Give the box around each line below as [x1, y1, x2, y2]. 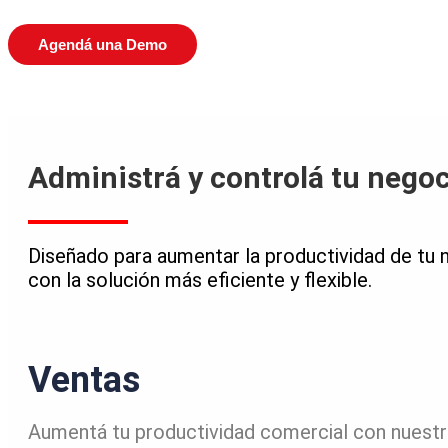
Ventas [28, 359, 140, 402]
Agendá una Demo [38, 36, 167, 54]
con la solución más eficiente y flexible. [28, 268, 372, 293]
